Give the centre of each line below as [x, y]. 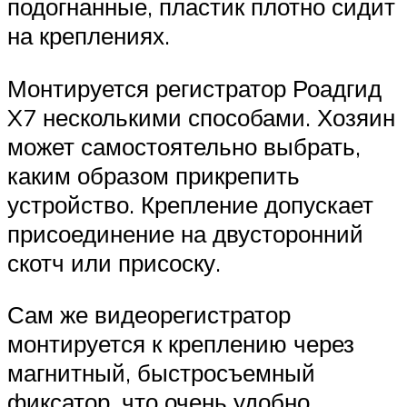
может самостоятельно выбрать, [184, 146]
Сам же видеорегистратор [149, 315]
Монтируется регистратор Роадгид [194, 88]
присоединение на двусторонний [185, 233]
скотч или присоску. [114, 262]
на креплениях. [89, 36]
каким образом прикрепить [154, 175]
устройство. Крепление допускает [190, 204]
